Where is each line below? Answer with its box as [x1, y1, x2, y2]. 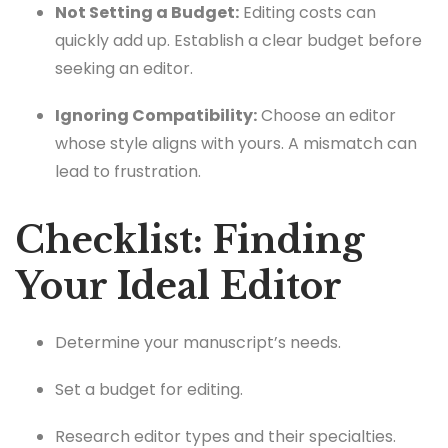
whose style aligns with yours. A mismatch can [55, 131, 417, 155]
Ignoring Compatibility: [55, 103, 257, 127]
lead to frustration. [55, 159, 201, 183]
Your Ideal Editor [15, 263, 342, 309]
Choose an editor [257, 103, 396, 127]
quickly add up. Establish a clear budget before [55, 28, 422, 52]
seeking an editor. [55, 56, 193, 80]
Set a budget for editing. [55, 378, 243, 402]
